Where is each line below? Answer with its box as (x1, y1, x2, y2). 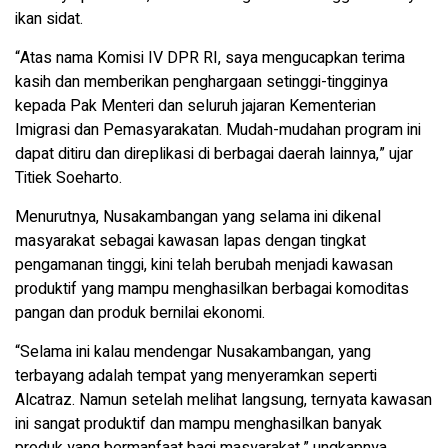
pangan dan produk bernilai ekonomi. (15, 301, 265, 326)
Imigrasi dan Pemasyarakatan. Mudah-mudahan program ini (15, 118, 421, 143)
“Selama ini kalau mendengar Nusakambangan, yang (15, 340, 371, 365)
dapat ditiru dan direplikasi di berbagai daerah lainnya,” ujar (15, 142, 413, 167)
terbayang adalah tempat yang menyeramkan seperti (15, 364, 377, 389)
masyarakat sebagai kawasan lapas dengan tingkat (15, 229, 366, 254)
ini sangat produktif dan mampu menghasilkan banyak (15, 412, 382, 437)
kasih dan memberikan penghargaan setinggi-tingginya (15, 70, 388, 95)
